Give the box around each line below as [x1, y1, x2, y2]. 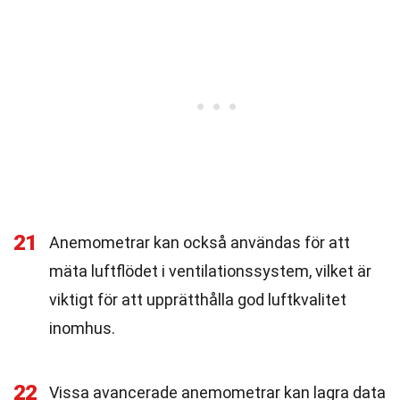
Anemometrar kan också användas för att [49, 233, 350, 252]
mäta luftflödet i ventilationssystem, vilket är [49, 262, 371, 280]
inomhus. [49, 319, 115, 337]
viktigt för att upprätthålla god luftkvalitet [49, 290, 346, 309]
